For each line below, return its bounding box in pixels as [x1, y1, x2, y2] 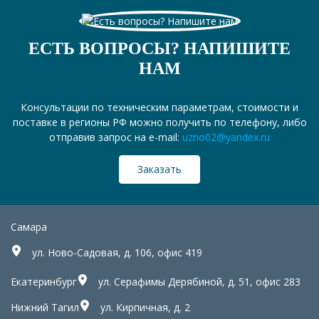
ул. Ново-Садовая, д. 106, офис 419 [32, 245, 202, 259]
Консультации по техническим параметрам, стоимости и [21, 100, 298, 114]
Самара [11, 219, 47, 234]
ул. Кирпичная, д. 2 [100, 300, 190, 314]
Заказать [137, 162, 182, 176]
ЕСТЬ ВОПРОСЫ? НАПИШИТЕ [28, 38, 291, 58]
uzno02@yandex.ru [182, 130, 270, 144]
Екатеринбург [11, 274, 77, 288]
